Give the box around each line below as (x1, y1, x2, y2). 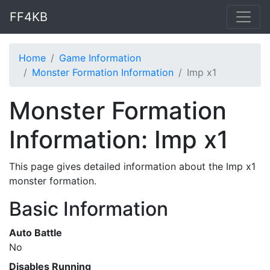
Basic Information (9, 197, 168, 221)
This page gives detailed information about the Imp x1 (9, 160, 256, 172)
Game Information (59, 52, 141, 64)
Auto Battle (9, 227, 62, 239)
